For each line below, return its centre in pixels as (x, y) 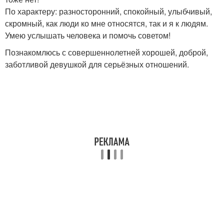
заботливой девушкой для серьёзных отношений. (97, 64)
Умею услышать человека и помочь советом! (88, 35)
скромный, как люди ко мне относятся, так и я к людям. (106, 23)
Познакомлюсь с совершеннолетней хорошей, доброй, (106, 52)
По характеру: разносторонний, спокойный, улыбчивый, (108, 11)
